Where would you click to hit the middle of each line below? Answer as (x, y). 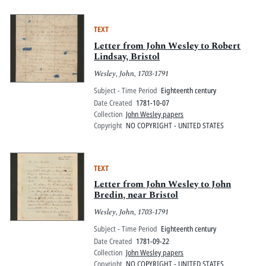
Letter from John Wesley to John (163, 185)
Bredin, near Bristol (136, 195)
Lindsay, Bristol (127, 56)
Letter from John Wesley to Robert (167, 46)
